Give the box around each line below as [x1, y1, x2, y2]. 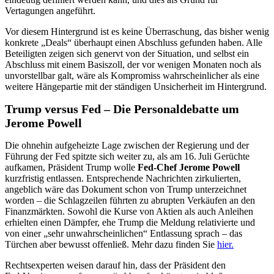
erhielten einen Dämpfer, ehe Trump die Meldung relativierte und [5, 217, 255, 228]
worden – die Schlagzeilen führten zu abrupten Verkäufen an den [5, 195, 255, 206]
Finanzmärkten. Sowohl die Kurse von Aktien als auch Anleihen [5, 206, 253, 217]
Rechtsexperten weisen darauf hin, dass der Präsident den [5, 260, 226, 271]
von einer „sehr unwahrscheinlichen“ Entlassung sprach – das [5, 228, 242, 239]
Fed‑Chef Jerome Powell [138, 162, 240, 173]
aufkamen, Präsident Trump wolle [5, 162, 138, 173]
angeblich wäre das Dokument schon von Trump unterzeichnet [5, 184, 246, 195]
